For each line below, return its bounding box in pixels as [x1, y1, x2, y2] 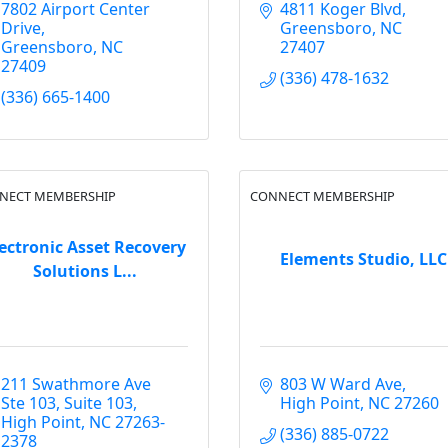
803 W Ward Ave [280, 373, 402, 395]
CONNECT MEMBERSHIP [250, 187, 395, 205]
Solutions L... [32, 259, 137, 282]
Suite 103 [64, 392, 133, 414]
